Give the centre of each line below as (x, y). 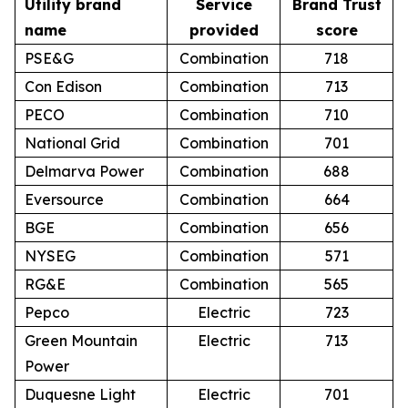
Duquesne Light (80, 394)
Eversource (64, 199)
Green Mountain (81, 340)
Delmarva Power (84, 171)
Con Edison (63, 86)
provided (224, 30)
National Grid (72, 143)
